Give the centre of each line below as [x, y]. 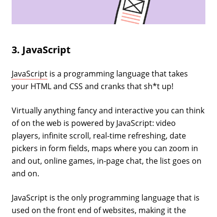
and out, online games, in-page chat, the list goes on [107, 161]
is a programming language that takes [118, 73]
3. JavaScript [41, 49]
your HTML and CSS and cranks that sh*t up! [93, 86]
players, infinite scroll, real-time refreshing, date [99, 135]
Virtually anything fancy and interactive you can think [108, 110]
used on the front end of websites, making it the [99, 210]
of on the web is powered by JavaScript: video [94, 123]
